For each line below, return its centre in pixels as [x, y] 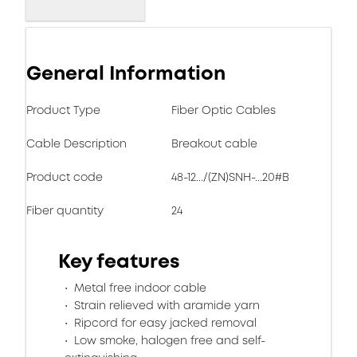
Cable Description [76, 143]
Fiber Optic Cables [224, 110]
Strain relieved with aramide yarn [165, 305]
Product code [65, 177]
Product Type [63, 110]
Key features [119, 261]
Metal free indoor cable [139, 288]
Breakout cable [214, 143]
